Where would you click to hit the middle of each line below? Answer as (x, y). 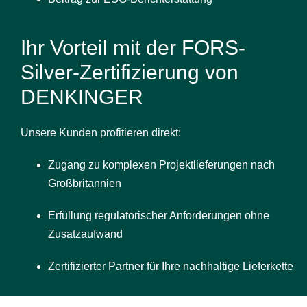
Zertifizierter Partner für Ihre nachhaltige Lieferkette (171, 266)
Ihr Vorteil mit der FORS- (133, 47)
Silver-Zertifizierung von (130, 72)
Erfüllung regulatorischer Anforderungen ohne (159, 215)
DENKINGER (82, 97)
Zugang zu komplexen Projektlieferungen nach (161, 164)
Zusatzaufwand (85, 234)
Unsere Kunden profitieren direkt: (101, 132)
